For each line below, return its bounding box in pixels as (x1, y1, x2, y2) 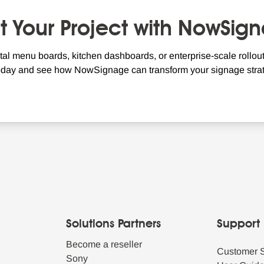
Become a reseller (66, 239, 142, 250)
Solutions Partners (66, 219, 161, 231)
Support (217, 219, 260, 231)
